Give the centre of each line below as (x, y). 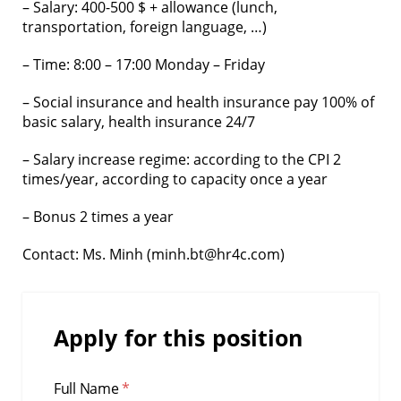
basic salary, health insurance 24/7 (139, 122)
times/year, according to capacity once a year (175, 179)
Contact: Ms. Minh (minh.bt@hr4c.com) (154, 254)
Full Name (88, 388)
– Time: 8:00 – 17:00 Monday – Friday (144, 64)
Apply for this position (179, 337)
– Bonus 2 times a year (98, 217)
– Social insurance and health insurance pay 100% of (198, 102)
